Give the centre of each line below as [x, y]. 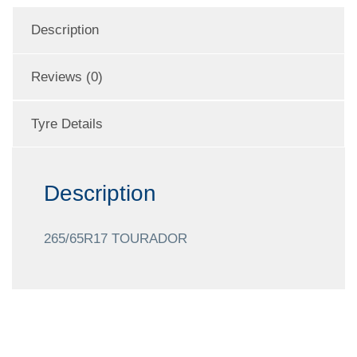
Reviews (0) [67, 76]
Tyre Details [67, 124]
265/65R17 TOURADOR [116, 238]
